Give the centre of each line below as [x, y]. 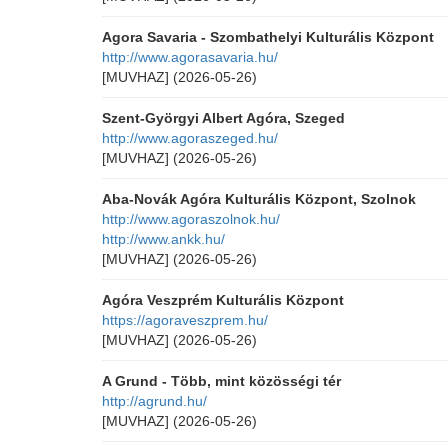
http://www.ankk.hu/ [163, 239]
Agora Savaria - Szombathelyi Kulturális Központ [268, 37]
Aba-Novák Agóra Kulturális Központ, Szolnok [259, 199]
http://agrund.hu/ [154, 401]
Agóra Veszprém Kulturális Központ [223, 300]
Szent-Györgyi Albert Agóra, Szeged [223, 118]
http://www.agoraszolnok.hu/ [191, 219]
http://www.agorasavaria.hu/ [190, 57]
